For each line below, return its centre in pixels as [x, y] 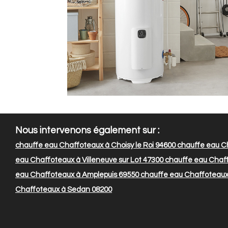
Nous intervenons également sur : [87, 131]
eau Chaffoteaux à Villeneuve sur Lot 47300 [89, 160]
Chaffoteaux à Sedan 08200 [64, 190]
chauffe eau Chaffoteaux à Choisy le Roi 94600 [95, 146]
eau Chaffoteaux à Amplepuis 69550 [77, 175]
